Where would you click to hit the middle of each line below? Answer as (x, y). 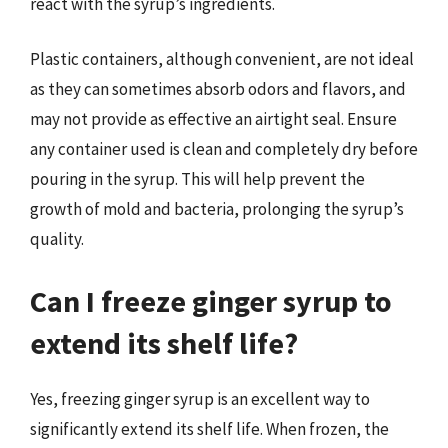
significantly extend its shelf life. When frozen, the (209, 428)
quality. (57, 239)
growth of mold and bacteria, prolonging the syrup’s (217, 209)
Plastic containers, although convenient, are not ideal (222, 59)
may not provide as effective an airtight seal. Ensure (213, 119)
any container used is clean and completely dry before (224, 149)
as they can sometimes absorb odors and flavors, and (218, 89)
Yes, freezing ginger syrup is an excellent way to (200, 398)
